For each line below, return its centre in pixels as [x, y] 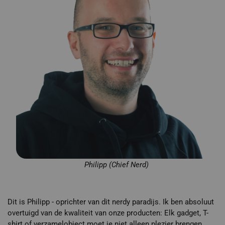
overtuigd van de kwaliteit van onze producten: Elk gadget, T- [108, 213]
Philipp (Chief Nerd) [116, 165]
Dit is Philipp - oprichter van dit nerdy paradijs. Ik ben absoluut [111, 202]
